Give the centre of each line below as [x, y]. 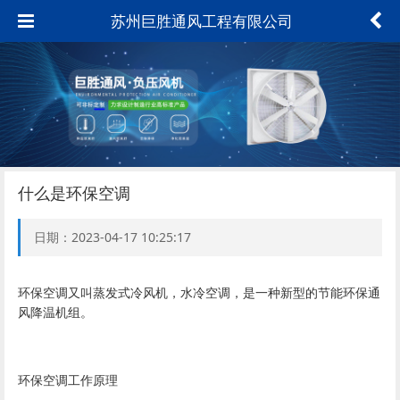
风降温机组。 [55, 312]
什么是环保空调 [74, 193]
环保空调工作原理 [68, 380]
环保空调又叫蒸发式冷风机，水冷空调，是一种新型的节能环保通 [199, 292]
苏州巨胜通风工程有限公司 [201, 21]
